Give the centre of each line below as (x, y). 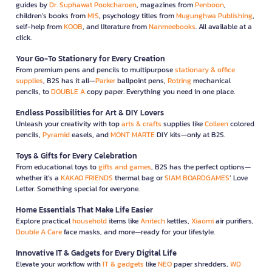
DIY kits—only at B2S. (190, 134)
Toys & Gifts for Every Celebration (76, 155)
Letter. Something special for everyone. (78, 189)
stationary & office (205, 70)
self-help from (40, 26)
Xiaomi (202, 221)
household (90, 221)
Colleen (216, 124)
